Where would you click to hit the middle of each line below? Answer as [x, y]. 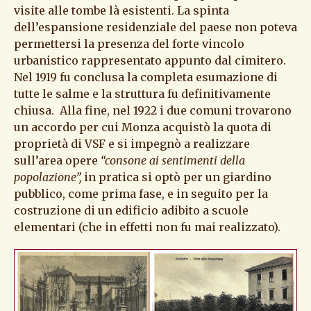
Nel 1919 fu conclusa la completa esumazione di [146, 77]
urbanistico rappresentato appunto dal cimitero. [150, 61]
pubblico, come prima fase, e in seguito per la [141, 194]
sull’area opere [57, 161]
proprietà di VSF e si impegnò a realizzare [132, 144]
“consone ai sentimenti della [173, 161]
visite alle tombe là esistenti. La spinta [121, 11]
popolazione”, [49, 177]
